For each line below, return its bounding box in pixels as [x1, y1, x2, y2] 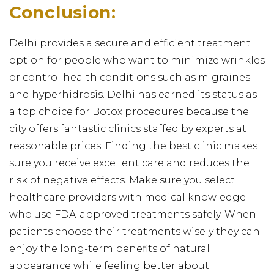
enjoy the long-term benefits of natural [9, 242, 210, 254]
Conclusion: [9, 1, 116, 23]
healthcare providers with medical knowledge [9, 191, 246, 203]
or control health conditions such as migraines [9, 71, 250, 83]
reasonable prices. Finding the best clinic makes [9, 139, 257, 152]
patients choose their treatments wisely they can [9, 225, 260, 237]
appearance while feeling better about [9, 259, 209, 272]
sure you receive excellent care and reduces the [9, 157, 250, 169]
